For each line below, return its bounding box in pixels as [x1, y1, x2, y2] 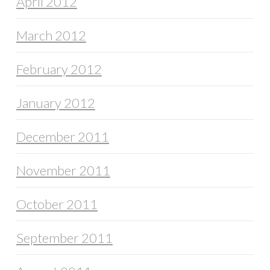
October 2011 [16, 196, 98, 213]
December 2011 [16, 128, 109, 145]
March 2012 [16, 27, 86, 44]
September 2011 [16, 230, 113, 246]
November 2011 [16, 162, 110, 179]
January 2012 [16, 95, 95, 111]
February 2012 [16, 61, 102, 78]
